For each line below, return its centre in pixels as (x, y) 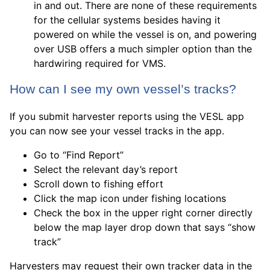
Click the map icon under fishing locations (130, 198)
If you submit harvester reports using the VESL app (127, 116)
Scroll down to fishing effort (99, 184)
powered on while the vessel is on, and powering (145, 34)
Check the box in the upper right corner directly (143, 213)
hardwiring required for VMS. (100, 63)
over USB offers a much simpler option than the (143, 49)
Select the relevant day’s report (106, 169)
